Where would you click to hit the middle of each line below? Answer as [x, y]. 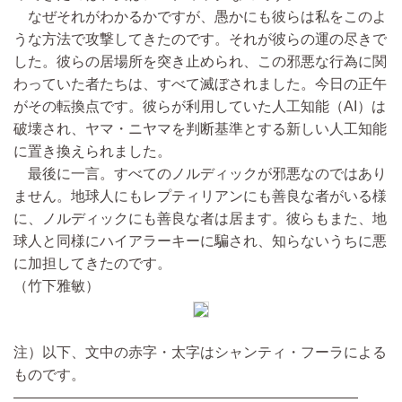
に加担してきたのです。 [92, 264]
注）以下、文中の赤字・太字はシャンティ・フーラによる [200, 353]
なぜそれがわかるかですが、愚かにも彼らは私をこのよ [200, 17]
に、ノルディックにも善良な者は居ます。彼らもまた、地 [200, 219]
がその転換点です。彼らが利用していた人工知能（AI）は [200, 107]
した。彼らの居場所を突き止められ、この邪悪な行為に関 [200, 62]
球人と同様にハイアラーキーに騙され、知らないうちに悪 [200, 241]
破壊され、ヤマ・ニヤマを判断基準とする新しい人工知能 [200, 129]
